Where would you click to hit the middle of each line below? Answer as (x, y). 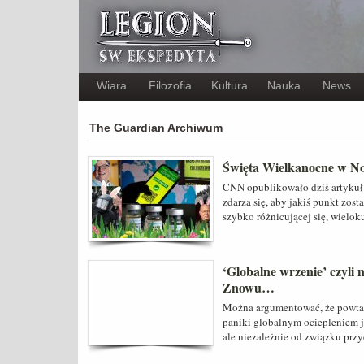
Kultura (230, 85)
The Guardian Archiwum (156, 128)
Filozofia (170, 85)
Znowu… (249, 287)
